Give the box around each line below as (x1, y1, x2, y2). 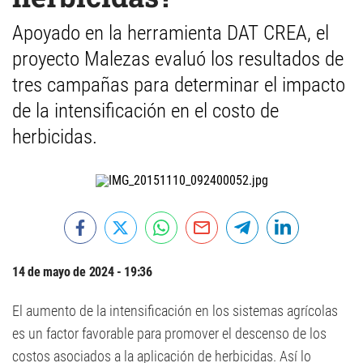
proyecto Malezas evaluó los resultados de (12, 47, 344, 70)
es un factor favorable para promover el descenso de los (12, 325, 327, 342)
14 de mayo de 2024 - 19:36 (12, 264, 152, 280)
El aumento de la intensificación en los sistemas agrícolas (12, 302, 338, 319)
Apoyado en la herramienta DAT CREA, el (12, 21, 329, 45)
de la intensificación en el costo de (12, 99, 279, 122)
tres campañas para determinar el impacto (12, 73, 345, 96)
